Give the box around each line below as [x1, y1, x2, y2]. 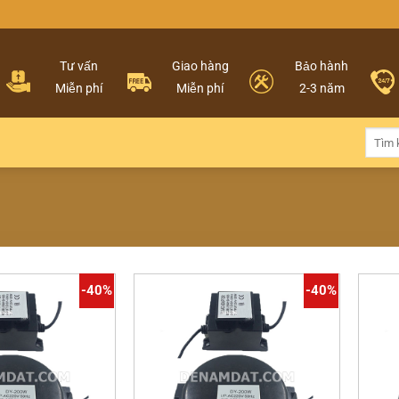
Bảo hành [295, 59, 349, 75]
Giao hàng [171, 59, 229, 75]
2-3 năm [298, 80, 345, 96]
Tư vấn [59, 59, 98, 75]
